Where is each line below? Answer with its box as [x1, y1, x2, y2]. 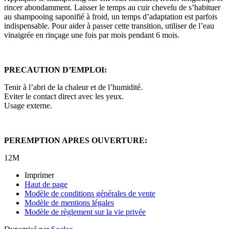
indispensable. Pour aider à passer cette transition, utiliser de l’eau [4, 21, 214, 30]
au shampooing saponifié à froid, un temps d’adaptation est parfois [4, 12, 217, 21]
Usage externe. [4, 101, 52, 110]
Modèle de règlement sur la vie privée [25, 207, 146, 216]
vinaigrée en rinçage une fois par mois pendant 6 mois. [4, 30, 179, 39]
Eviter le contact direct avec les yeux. [4, 91, 124, 101]
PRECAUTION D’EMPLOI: [4, 65, 107, 74]
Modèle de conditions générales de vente [25, 189, 155, 198]
